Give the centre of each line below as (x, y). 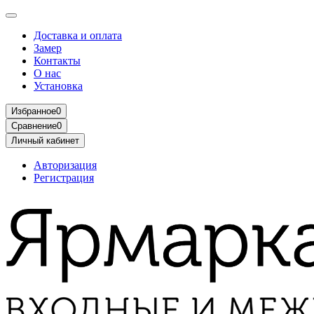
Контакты (57, 61)
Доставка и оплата (78, 35)
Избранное (34, 111)
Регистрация (64, 178)
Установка (58, 86)
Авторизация (65, 165)
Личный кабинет (45, 141)
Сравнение (34, 126)
